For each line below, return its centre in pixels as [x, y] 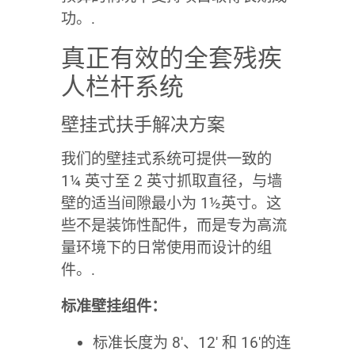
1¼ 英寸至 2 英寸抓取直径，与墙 [171, 181]
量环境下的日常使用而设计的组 [166, 247]
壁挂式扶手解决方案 [143, 124]
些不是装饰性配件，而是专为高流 [174, 225]
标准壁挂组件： [113, 306]
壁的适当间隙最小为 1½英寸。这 [171, 203]
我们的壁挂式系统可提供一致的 [166, 158]
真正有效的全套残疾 [171, 58]
